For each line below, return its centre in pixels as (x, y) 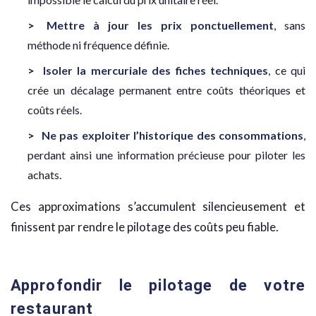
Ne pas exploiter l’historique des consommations (172, 135)
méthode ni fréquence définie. (98, 45)
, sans (290, 25)
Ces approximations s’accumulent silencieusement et (158, 207)
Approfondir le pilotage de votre (158, 286)
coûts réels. (55, 110)
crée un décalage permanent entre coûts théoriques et (166, 90)
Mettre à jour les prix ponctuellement (160, 25)
